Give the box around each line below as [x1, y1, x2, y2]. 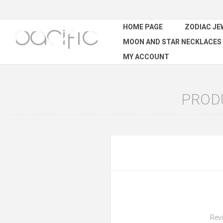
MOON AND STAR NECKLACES [123, 38, 222, 46]
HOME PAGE [123, 23, 163, 31]
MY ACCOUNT [123, 53, 169, 61]
